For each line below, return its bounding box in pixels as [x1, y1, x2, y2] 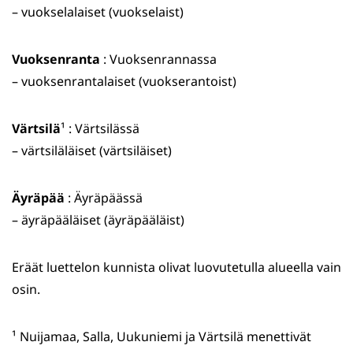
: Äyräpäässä [65, 189, 143, 207]
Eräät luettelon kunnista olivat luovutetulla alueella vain [12, 258, 341, 277]
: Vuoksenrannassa [100, 50, 217, 69]
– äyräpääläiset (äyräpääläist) [12, 211, 184, 229]
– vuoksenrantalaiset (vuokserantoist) [12, 72, 236, 91]
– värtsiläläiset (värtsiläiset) [12, 142, 172, 160]
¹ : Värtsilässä [61, 120, 139, 138]
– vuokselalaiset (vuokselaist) [12, 3, 184, 21]
